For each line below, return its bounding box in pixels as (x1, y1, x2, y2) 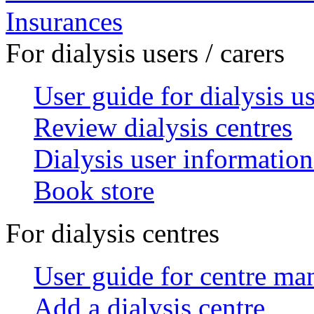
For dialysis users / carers (6, 37, 285, 68)
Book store (34, 175, 154, 205)
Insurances (6, 6, 123, 36)
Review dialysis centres (34, 111, 292, 142)
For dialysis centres (6, 217, 219, 248)
